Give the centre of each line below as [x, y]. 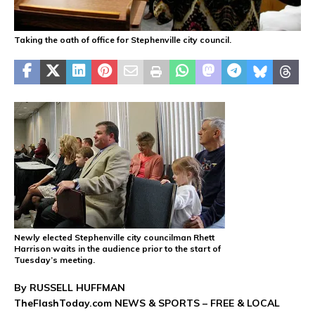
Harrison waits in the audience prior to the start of [117, 249]
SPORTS [179, 303]
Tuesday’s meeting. [54, 260]
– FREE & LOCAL [240, 303]
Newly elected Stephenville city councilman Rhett [114, 238]
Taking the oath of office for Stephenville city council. [123, 40]
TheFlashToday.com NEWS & [86, 303]
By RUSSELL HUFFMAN [70, 288]
